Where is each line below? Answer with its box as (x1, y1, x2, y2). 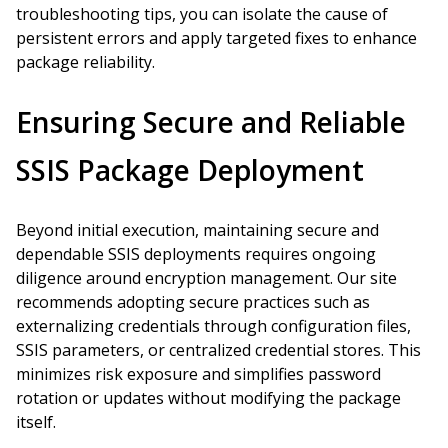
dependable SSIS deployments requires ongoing (16, 243, 376, 265)
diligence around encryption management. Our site (16, 267, 397, 289)
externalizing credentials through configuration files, (16, 315, 411, 337)
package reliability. (16, 51, 155, 73)
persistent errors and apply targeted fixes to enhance (16, 27, 417, 49)
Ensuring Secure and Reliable (16, 103, 406, 141)
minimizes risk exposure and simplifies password (16, 363, 381, 385)
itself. (16, 411, 56, 433)
